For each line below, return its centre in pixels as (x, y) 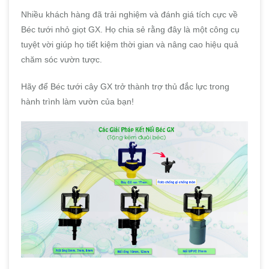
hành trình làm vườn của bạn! (77, 102)
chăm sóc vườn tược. (62, 60)
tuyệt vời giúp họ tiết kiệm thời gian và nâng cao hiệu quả (130, 45)
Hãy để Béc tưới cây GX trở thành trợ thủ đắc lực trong (125, 87)
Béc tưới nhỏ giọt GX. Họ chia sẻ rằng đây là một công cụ (130, 30)
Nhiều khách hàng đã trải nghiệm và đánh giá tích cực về (129, 15)
